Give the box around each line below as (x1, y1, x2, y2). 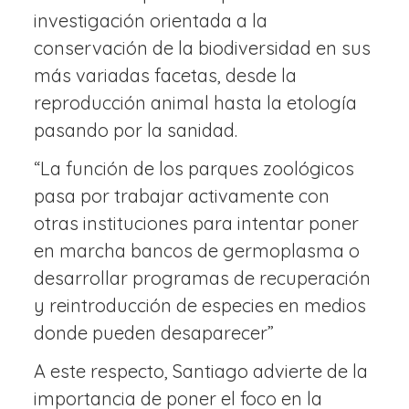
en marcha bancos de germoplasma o (34, 239, 361, 262)
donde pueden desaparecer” (34, 321, 275, 344)
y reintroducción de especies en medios (34, 294, 367, 317)
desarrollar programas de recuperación (34, 267, 372, 289)
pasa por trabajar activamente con (34, 184, 330, 207)
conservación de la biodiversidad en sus (34, 37, 372, 59)
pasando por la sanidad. (34, 119, 238, 142)
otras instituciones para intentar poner (34, 212, 360, 235)
